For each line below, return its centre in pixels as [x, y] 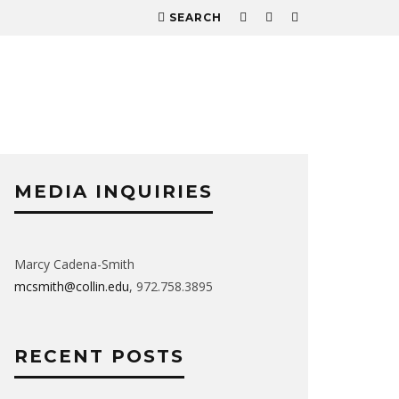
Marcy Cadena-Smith [74, 264]
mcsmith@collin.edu [72, 286]
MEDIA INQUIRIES [114, 191]
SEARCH [195, 17]
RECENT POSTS [99, 356]
